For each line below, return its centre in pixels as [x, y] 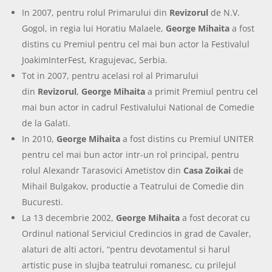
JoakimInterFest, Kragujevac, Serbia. [95, 59]
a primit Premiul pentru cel [202, 91]
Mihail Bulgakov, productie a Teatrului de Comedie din [133, 186]
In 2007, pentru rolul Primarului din [96, 12]
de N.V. [224, 12]
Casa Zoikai [207, 170]
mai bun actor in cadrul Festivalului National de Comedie [138, 107]
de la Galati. [46, 123]
